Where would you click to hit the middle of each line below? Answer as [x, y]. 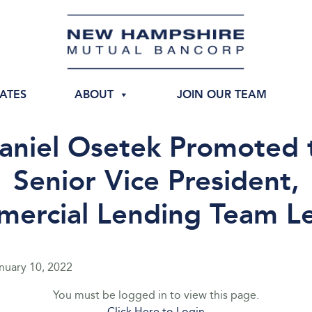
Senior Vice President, [156, 181]
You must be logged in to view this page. [156, 295]
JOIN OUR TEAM [221, 95]
